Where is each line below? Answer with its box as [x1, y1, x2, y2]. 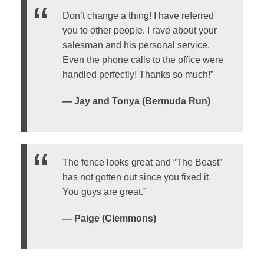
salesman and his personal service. [62, 40, 210, 51]
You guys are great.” [62, 186, 146, 197]
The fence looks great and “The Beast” [62, 157, 222, 167]
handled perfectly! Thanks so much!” [62, 70, 213, 80]
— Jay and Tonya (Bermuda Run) [62, 96, 210, 107]
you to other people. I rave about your [62, 25, 217, 36]
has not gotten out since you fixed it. [62, 171, 211, 182]
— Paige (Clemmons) [62, 213, 156, 223]
